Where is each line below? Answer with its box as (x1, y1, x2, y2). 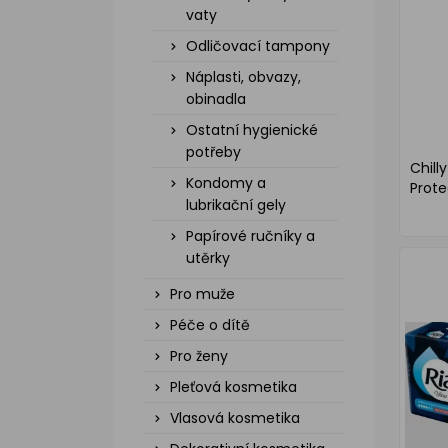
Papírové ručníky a (186, 226, 315, 246)
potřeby (186, 142, 241, 162)
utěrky (186, 248, 230, 268)
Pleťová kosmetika (170, 377, 297, 397)
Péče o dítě (170, 315, 250, 335)
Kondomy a (186, 173, 266, 193)
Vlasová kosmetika (170, 408, 300, 428)
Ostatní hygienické (186, 120, 318, 140)
